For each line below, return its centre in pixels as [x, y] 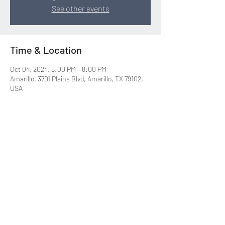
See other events [80, 8]
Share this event [46, 144]
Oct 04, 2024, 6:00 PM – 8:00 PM [58, 69]
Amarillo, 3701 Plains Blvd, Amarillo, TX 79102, [77, 79]
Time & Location [46, 50]
